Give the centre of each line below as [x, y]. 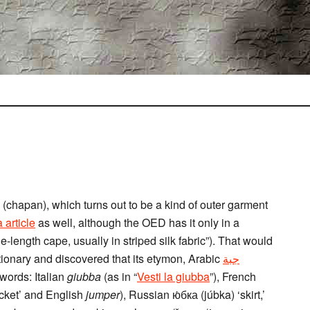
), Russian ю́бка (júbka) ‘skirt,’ [192, 294]
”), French [233, 276]
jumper [103, 294]
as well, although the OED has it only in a [137, 222]
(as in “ [119, 276]
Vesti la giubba [173, 276]
